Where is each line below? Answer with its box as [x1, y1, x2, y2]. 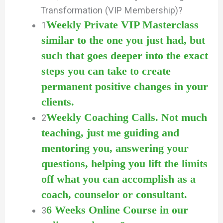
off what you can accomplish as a [41, 172, 196, 185]
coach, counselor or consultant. [41, 188, 187, 201]
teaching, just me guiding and [41, 126, 179, 139]
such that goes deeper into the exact [41, 49, 208, 62]
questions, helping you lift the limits [41, 157, 208, 170]
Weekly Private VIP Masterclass [46, 18, 199, 31]
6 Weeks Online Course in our [46, 203, 188, 216]
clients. [41, 95, 74, 108]
